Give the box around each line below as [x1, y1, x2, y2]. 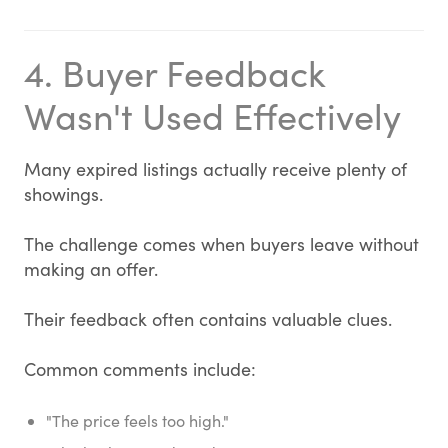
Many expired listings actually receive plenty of [24, 157, 407, 181]
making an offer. [24, 257, 158, 281]
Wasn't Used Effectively [24, 91, 401, 140]
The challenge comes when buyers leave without [24, 232, 419, 256]
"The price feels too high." [46, 410, 229, 431]
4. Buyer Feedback [24, 48, 325, 97]
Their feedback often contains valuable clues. [24, 307, 392, 331]
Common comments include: [24, 357, 256, 381]
